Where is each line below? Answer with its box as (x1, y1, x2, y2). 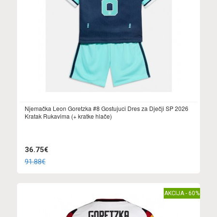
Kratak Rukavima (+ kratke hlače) (25, 112, 112, 121)
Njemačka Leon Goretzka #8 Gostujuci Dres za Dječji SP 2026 (25, 104, 188, 113)
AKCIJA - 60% (164, 190, 200, 197)
